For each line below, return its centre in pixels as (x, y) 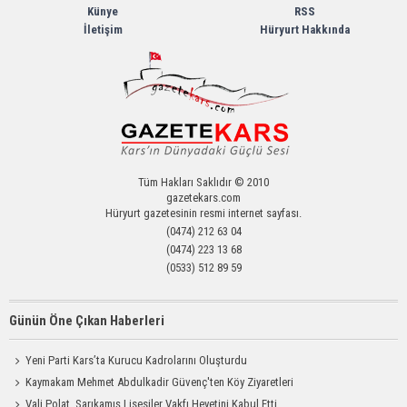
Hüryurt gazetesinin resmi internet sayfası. (203, 213)
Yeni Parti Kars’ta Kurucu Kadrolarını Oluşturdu (137, 360)
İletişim (103, 30)
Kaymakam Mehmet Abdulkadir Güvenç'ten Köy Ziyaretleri (160, 382)
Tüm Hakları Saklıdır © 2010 (203, 182)
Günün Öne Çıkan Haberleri (87, 321)
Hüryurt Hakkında (304, 30)
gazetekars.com (203, 198)
